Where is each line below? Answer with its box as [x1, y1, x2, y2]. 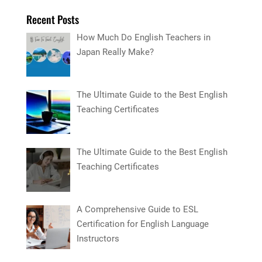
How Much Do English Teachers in [77, 32, 211, 43]
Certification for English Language [77, 219, 209, 230]
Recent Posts [26, 11, 79, 27]
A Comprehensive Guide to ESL [77, 204, 199, 215]
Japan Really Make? [77, 46, 154, 57]
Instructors [77, 233, 120, 244]
